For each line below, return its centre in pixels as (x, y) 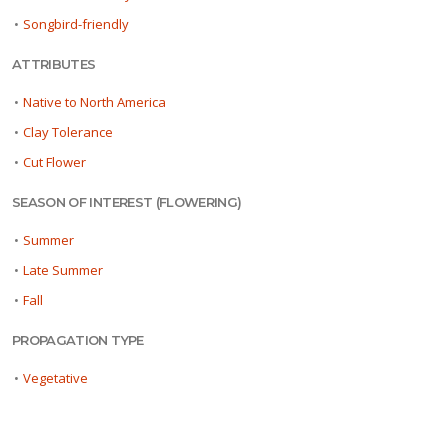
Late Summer (63, 270)
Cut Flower (54, 162)
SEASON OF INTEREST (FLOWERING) (127, 202)
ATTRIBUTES (54, 64)
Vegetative (55, 378)
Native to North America (94, 102)
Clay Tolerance (68, 132)
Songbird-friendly (76, 24)
